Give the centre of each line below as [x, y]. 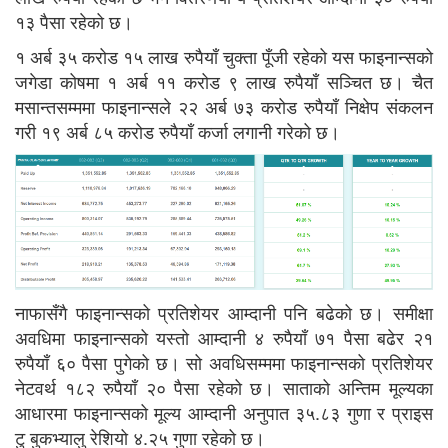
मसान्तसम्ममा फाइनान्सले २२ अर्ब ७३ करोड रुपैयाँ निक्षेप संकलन [224, 105]
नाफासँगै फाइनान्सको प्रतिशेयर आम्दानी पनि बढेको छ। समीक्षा [224, 311]
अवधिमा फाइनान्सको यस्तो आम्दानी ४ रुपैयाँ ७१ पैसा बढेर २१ [224, 336]
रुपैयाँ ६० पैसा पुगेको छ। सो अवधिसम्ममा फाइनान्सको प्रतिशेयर [224, 361]
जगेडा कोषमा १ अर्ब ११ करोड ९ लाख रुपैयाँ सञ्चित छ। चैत [224, 80]
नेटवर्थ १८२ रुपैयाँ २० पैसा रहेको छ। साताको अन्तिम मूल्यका [224, 386]
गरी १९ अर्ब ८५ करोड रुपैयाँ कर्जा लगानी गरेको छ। [177, 130]
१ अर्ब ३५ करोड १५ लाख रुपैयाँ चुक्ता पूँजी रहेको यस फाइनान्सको [224, 55]
